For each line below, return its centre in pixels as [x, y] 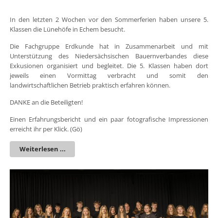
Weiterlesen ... [42, 149]
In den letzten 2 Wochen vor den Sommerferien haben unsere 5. [109, 19]
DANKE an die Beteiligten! [46, 102]
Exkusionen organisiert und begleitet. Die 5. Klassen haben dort [109, 65]
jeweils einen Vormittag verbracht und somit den [109, 75]
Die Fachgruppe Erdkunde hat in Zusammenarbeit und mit [109, 46]
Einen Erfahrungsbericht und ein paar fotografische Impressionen [109, 119]
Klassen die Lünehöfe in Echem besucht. [67, 29]
